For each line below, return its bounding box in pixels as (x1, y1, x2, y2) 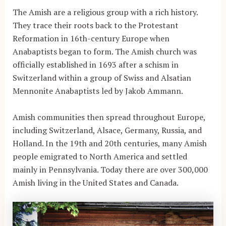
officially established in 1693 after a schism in (12, 59, 179, 70)
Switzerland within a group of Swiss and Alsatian (12, 72, 191, 83)
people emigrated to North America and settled (12, 150, 187, 162)
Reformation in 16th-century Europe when (12, 32, 169, 44)
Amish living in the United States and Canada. (12, 177, 179, 188)
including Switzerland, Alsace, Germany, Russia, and (12, 124, 202, 136)
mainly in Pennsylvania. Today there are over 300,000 (12, 163, 208, 175)
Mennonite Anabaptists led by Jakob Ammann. (12, 85, 183, 96)
